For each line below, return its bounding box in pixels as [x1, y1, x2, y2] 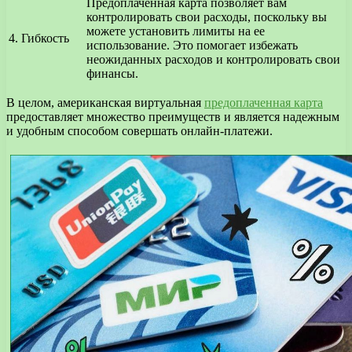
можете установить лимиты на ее [86, 24, 265, 38]
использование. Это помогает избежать [86, 38, 298, 53]
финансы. [86, 67, 138, 81]
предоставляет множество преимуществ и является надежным [6, 110, 339, 124]
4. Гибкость [9, 31, 69, 46]
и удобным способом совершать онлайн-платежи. [6, 124, 273, 138]
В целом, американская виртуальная [6, 96, 204, 110]
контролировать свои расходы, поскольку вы [86, 10, 327, 24]
